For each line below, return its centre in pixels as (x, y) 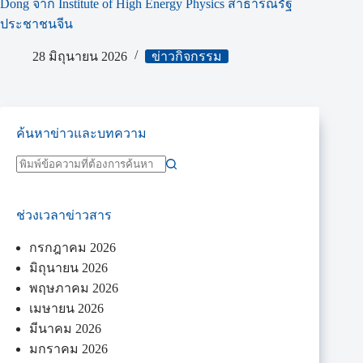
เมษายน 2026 (66, 308)
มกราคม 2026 (68, 348)
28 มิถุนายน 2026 (80, 57)
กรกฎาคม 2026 (73, 247)
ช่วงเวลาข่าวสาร (64, 215)
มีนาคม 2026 (65, 328)
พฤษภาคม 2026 (74, 288)
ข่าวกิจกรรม (187, 57)
